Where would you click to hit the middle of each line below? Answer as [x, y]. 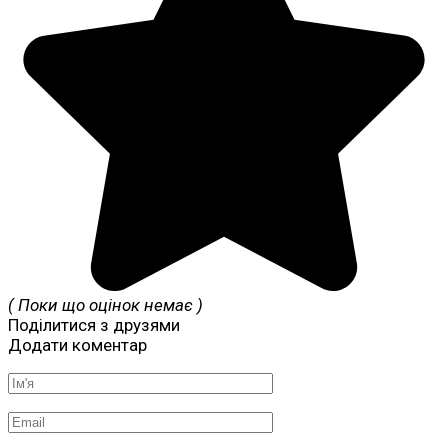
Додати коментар [77, 345]
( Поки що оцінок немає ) [105, 305]
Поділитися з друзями [94, 325]
